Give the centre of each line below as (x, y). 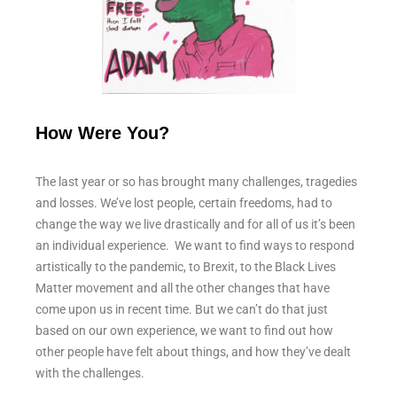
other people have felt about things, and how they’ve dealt (193, 352)
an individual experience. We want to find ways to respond (195, 246)
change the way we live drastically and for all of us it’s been (195, 225)
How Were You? (102, 133)
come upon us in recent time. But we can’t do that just (182, 310)
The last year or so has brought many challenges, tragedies (196, 182)
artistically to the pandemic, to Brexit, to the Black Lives (186, 267)
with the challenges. (90, 374)
